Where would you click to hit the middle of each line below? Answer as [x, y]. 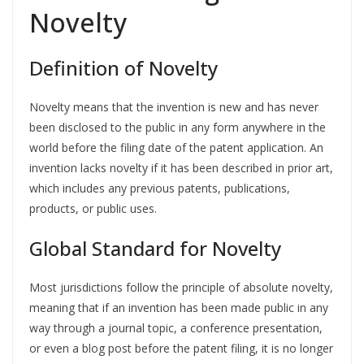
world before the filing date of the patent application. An [176, 147]
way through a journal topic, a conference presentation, [176, 328]
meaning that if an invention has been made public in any [179, 308]
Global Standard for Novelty [155, 248]
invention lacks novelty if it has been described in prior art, [181, 168]
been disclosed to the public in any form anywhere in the [178, 127]
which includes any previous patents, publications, [160, 188]
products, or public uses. [93, 208]
